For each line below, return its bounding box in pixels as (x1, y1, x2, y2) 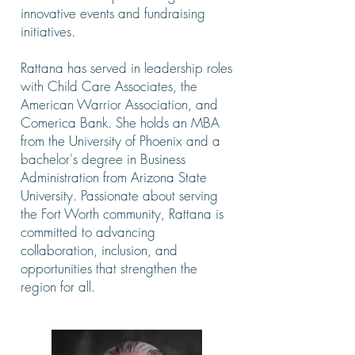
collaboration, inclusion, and (21, 241, 177, 259)
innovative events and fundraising (21, 4, 205, 22)
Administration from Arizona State (21, 168, 207, 186)
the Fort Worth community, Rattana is (21, 204, 223, 223)
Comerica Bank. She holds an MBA (21, 113, 219, 132)
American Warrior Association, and (21, 95, 218, 113)
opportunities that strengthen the (21, 259, 197, 277)
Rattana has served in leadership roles (21, 59, 232, 77)
